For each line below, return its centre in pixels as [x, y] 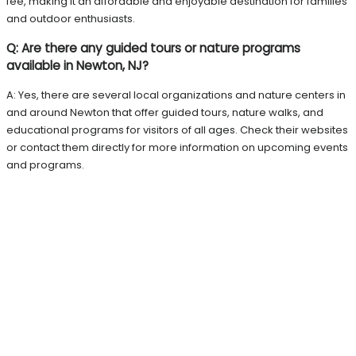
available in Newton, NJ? [77, 66]
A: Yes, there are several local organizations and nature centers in [176, 95]
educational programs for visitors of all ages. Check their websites [177, 130]
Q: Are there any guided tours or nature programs [153, 48]
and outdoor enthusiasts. [71, 18]
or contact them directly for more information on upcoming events [177, 148]
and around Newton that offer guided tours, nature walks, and [165, 113]
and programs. [45, 165]
